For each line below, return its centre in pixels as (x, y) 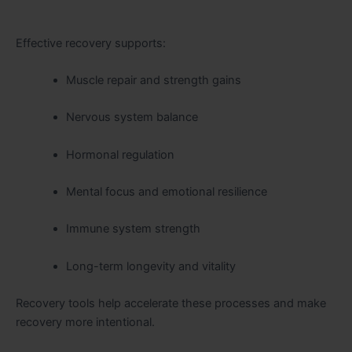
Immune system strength (133, 229)
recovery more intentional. (85, 322)
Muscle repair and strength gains (153, 80)
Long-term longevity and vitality (150, 266)
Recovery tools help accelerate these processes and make (171, 303)
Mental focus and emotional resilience (166, 191)
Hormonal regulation (120, 154)
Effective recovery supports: (91, 43)
